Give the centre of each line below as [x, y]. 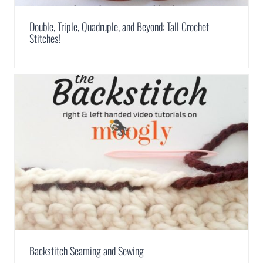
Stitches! [45, 38]
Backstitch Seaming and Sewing [87, 251]
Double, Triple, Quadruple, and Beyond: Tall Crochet [119, 27]
